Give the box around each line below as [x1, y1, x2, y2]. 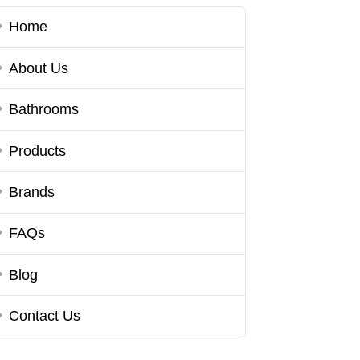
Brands [9, 183, 55, 200]
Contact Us [9, 308, 81, 324]
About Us [9, 59, 69, 76]
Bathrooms [9, 101, 80, 118]
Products [9, 142, 67, 159]
